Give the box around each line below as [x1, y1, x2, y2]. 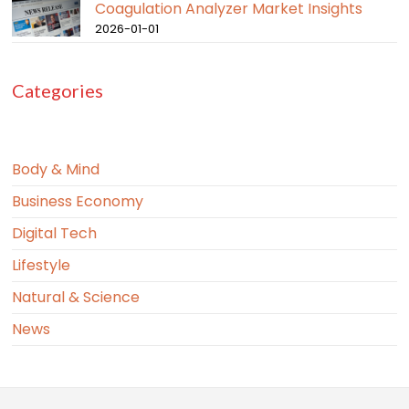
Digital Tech [12, 223, 98, 245]
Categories [12, 79, 104, 102]
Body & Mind [12, 159, 100, 181]
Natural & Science [12, 287, 141, 309]
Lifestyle [12, 255, 71, 277]
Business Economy [12, 191, 144, 213]
